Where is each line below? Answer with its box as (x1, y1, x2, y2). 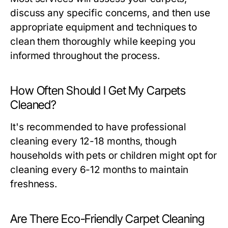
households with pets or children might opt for (10, 150, 217, 162)
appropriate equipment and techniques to (10, 21, 197, 34)
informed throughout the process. (10, 50, 160, 62)
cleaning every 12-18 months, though (10, 135, 177, 148)
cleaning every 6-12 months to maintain (10, 164, 189, 176)
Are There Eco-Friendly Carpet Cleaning (10, 212, 205, 226)
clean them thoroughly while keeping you (10, 36, 196, 48)
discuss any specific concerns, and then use (10, 7, 210, 19)
